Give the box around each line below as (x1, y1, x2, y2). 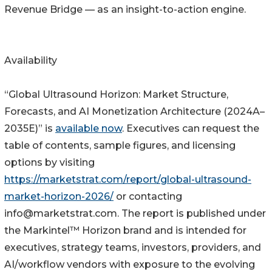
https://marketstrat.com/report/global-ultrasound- (4, 174, 251, 186)
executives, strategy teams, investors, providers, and (4, 242, 261, 254)
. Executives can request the (122, 123, 259, 135)
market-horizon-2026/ (4, 191, 114, 203)
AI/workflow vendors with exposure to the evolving (4, 259, 255, 271)
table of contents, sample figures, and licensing (4, 140, 236, 152)
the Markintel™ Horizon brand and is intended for (4, 225, 246, 237)
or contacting (114, 191, 182, 203)
